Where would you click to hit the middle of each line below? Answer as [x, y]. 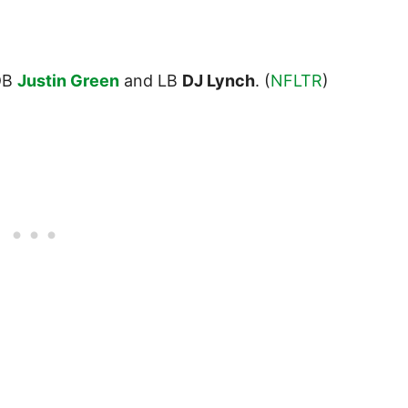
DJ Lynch [219, 81]
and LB [151, 81]
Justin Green [68, 81]
